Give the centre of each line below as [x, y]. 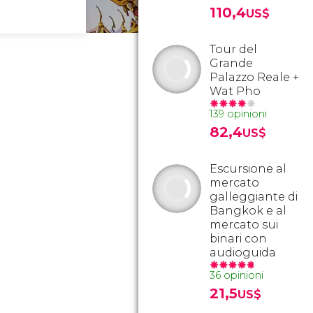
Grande [231, 63]
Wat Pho [235, 91]
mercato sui [244, 225]
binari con [238, 239]
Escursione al [248, 169]
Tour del [233, 49]
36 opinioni [236, 275]
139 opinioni [238, 114]
